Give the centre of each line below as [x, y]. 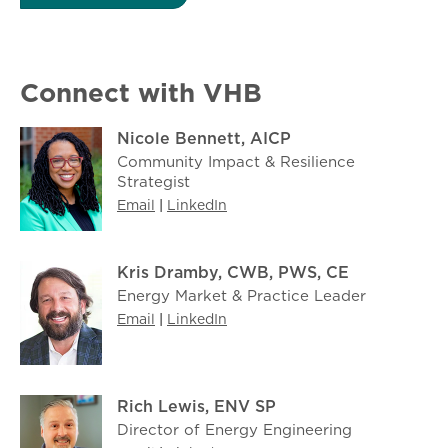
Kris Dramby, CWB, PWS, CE [233, 272]
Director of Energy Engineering [234, 430]
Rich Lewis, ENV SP [196, 406]
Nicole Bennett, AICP [204, 138]
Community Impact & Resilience [236, 162]
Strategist [153, 182]
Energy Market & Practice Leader [241, 296]
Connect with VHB [141, 93]
